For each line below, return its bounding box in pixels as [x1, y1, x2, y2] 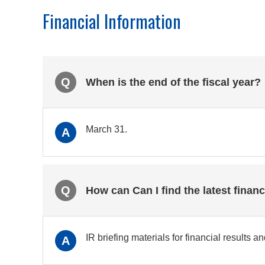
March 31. [86, 124, 127, 134]
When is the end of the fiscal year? [86, 76, 261, 88]
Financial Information [43, 7, 181, 34]
